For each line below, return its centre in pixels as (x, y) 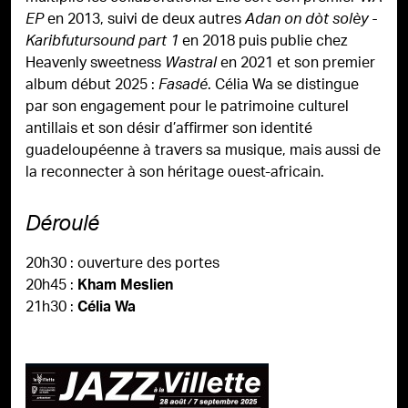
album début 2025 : (92, 86)
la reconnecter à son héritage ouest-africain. (175, 173)
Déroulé (62, 227)
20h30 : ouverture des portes (122, 265)
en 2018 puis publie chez (263, 42)
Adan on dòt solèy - (311, 21)
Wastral (193, 65)
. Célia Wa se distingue (283, 86)
